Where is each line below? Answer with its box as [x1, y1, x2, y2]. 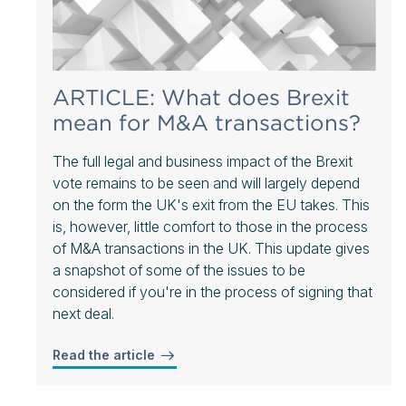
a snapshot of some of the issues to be [53, 260, 305, 279]
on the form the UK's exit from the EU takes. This [53, 195, 370, 214]
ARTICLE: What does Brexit [53, 83, 350, 111]
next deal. [53, 304, 114, 323]
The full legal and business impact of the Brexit [53, 151, 353, 170]
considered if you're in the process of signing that [53, 282, 372, 301]
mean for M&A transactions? [53, 109, 361, 136]
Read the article [53, 346, 159, 362]
